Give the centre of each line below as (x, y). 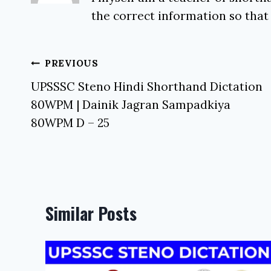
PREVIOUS (71, 64)
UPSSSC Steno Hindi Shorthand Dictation (147, 86)
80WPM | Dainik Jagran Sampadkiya (131, 104)
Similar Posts (91, 213)
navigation (67, 91)
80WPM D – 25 (70, 122)
